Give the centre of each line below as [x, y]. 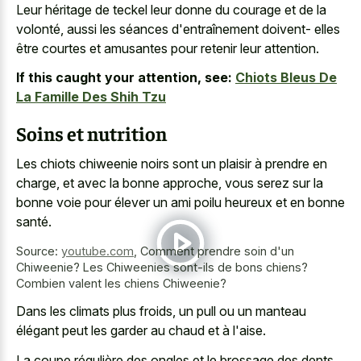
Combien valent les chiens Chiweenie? [121, 283]
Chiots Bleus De [286, 78]
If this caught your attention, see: [124, 78]
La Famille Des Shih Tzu [91, 97]
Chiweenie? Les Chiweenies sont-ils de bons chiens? [162, 267]
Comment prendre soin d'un [217, 251]
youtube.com [98, 251]
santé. [34, 221]
